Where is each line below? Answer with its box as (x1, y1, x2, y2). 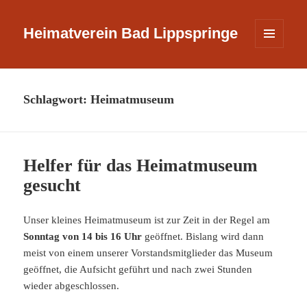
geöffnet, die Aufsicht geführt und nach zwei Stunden (23, 264, 253, 275)
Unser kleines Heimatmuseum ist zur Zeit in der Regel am (23, 214, 271, 226)
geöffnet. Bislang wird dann (142, 231, 265, 243)
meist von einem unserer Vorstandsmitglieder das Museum (23, 247, 273, 259)
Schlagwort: (23, 93, 91, 107)
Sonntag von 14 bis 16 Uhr (23, 231, 143, 243)
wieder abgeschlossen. (23, 280, 120, 292)
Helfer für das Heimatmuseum (23, 156, 258, 176)
